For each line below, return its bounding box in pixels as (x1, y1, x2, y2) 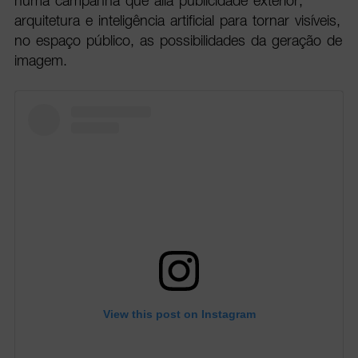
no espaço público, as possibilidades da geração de (14, 32, 342, 50)
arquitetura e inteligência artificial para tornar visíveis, (14, 12, 340, 30)
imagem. (14, 52, 67, 70)
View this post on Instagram (102, 308, 256, 321)
